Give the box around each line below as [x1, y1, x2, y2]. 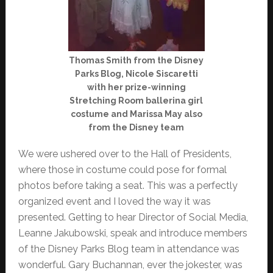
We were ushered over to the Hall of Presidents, [18, 148, 232, 160]
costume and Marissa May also [70, 109, 202, 119]
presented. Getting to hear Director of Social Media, [18, 211, 248, 224]
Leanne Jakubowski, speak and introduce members [18, 227, 247, 239]
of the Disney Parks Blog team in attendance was [18, 243, 239, 255]
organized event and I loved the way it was [18, 196, 211, 208]
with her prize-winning [87, 82, 186, 93]
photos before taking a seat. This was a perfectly [18, 180, 238, 192]
